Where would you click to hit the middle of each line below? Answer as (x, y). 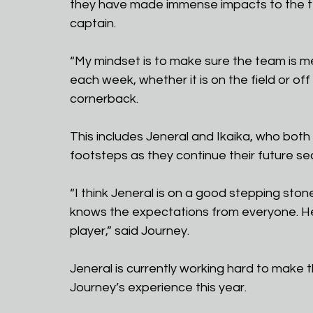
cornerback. (104, 99)
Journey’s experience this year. (158, 288)
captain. (93, 24)
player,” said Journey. (130, 231)
